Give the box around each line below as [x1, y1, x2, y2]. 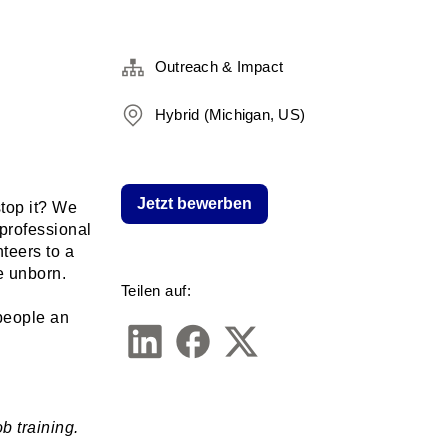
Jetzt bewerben [136, 195, 252, 212]
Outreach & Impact [154, 58, 284, 75]
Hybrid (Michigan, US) [154, 106, 306, 123]
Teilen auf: [120, 282, 192, 299]
